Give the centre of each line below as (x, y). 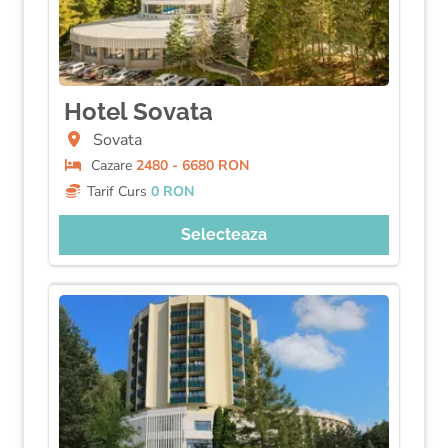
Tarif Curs (118, 191)
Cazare (111, 165)
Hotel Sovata (138, 111)
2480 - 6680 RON (192, 165)
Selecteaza (224, 234)
